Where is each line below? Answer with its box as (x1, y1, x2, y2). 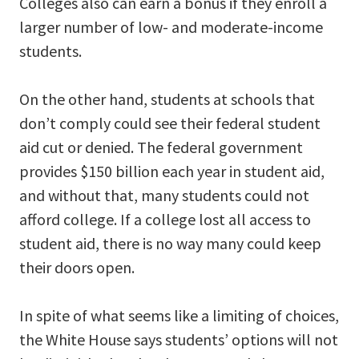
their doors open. (19, 257, 135, 278)
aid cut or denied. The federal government (19, 137, 303, 158)
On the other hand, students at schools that (19, 89, 315, 110)
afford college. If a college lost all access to (19, 209, 311, 230)
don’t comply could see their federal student (19, 113, 321, 134)
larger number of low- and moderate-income (19, 17, 323, 38)
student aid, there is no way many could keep (19, 233, 321, 254)
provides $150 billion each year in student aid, (19, 161, 325, 182)
